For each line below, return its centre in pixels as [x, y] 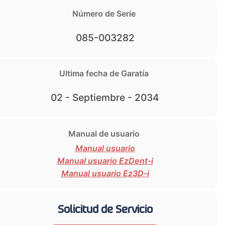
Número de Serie [104, 14]
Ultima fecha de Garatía [104, 74]
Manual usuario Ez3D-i [105, 173]
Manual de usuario [104, 133]
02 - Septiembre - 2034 [105, 98]
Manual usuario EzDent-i [105, 160]
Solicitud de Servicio [105, 206]
